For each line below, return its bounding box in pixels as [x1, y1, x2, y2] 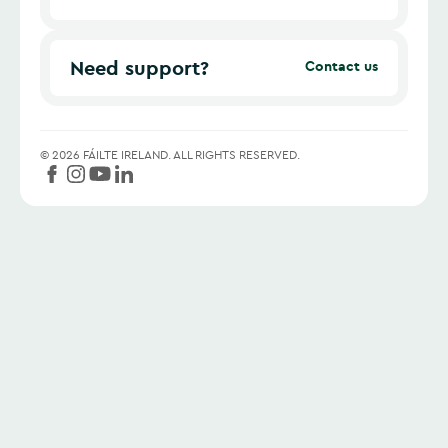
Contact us [305, 57, 378, 76]
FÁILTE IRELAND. [80, 147, 173, 163]
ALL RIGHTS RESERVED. [173, 147, 300, 163]
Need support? [84, 55, 209, 81]
